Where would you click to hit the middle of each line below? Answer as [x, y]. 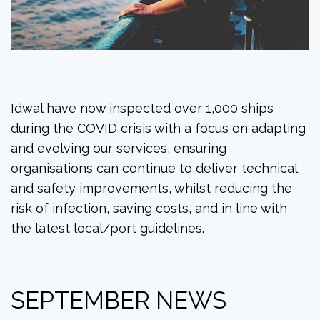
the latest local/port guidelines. [107, 228]
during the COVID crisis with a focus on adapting [158, 128]
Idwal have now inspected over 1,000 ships [142, 108]
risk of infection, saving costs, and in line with [149, 208]
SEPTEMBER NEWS [119, 300]
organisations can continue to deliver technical [154, 168]
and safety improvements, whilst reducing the [151, 188]
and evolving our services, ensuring [119, 148]
